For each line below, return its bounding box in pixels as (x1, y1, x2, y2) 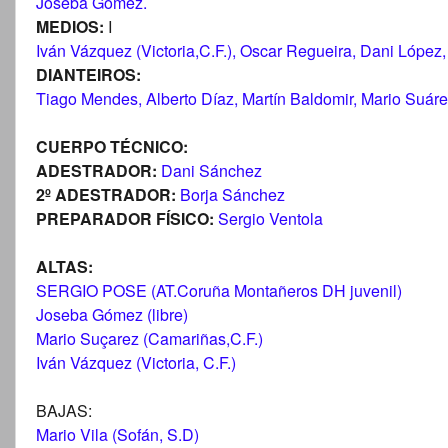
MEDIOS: (36, 14, 104, 38)
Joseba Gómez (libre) (36, 302, 188, 326)
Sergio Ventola (218, 206, 323, 230)
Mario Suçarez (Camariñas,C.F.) (36, 326, 263, 350)
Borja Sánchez (180, 182, 285, 206)
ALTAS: (36, 254, 93, 278)
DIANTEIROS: (36, 62, 145, 86)
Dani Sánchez (157, 158, 262, 182)
